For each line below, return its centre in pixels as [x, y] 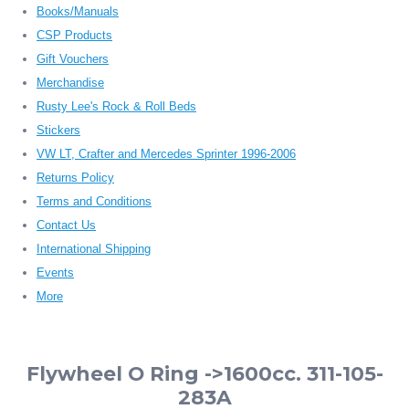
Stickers [58, 131]
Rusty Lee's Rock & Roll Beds [116, 107]
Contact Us [66, 225]
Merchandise [70, 83]
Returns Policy [75, 178]
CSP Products [74, 36]
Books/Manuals [78, 12]
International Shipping [94, 249]
